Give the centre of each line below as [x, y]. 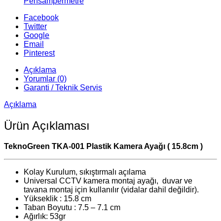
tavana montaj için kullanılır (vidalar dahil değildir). [111, 190]
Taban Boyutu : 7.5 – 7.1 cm [72, 208]
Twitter [35, 26]
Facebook [41, 17]
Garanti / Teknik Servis [63, 87]
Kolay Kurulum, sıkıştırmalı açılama [85, 172]
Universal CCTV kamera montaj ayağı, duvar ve [108, 181]
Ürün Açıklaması [47, 125]
